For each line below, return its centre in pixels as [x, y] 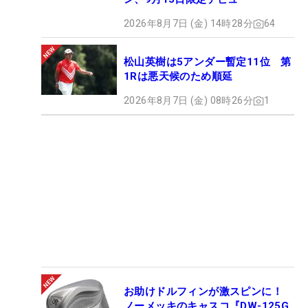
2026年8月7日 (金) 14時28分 [188, 24]
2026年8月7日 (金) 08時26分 [188, 101]
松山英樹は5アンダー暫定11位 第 [208, 62]
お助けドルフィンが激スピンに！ [203, 292]
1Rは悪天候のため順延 [178, 77]
